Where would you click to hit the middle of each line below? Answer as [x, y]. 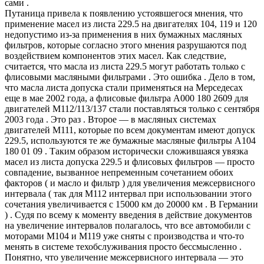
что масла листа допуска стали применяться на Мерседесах [124, 87]
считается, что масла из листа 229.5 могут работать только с [125, 66]
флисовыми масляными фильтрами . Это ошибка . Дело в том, [130, 77]
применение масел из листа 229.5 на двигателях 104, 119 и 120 [131, 24]
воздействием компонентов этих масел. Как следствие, [115, 55]
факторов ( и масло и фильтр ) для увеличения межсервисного [130, 183]
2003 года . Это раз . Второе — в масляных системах [110, 119]
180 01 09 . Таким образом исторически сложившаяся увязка [126, 151]
